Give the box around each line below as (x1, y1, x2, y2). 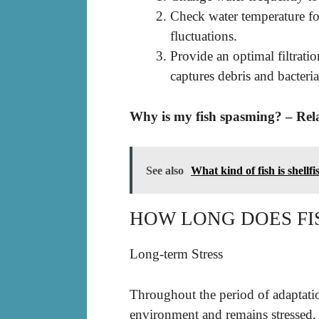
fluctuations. (170, 28, 237, 44)
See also (146, 164, 184, 177)
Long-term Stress (130, 246, 223, 262)
